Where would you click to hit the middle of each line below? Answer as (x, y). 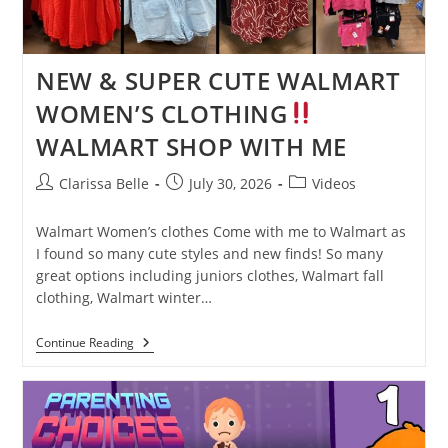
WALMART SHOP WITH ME (191, 146)
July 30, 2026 (230, 183)
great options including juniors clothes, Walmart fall (209, 275)
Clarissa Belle (103, 183)
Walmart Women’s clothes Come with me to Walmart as (220, 231)
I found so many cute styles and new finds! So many (209, 253)
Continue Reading (84, 342)
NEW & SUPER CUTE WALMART (218, 80)
